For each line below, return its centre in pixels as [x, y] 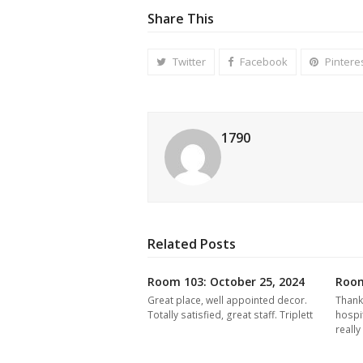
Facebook [263, 61]
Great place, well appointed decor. [227, 300]
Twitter [189, 61]
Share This [181, 18]
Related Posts [192, 243]
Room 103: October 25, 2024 [226, 281]
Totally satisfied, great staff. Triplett [230, 314]
